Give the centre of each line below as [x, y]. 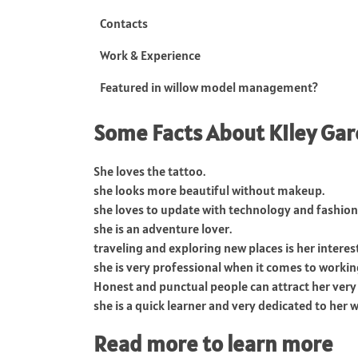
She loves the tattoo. [149, 171]
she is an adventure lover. [163, 229]
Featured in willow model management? [209, 88]
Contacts [124, 24]
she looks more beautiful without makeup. [209, 191]
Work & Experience [150, 56]
